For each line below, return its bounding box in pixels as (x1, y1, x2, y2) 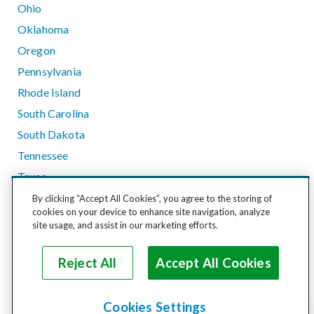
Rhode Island (18, 85, 81, 99)
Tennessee (18, 148, 69, 162)
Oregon (18, 43, 55, 57)
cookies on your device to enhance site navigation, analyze (32, 206, 270, 217)
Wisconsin (18, 295, 69, 309)
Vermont (18, 211, 61, 225)
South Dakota (18, 127, 85, 141)
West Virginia (18, 274, 86, 288)
